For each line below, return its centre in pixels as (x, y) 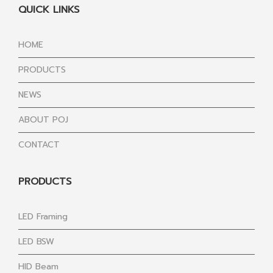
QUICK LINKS (49, 10)
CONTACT (39, 145)
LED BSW (36, 242)
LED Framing (43, 217)
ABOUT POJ (43, 120)
